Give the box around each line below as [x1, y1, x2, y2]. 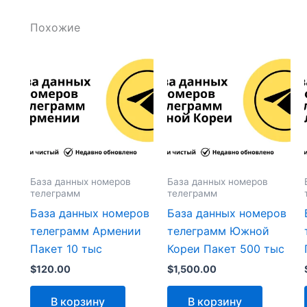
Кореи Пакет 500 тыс [167, 241, 284, 256]
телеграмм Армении [30, 223, 141, 238]
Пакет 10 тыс [30, 241, 102, 256]
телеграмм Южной [167, 223, 269, 238]
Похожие [30, 21, 80, 35]
